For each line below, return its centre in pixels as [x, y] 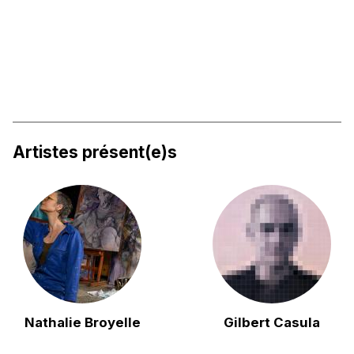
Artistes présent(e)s [95, 153]
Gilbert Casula [271, 322]
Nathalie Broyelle [82, 322]
